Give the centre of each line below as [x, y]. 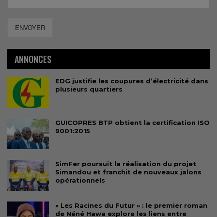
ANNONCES [33, 59]
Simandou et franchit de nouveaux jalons [128, 172]
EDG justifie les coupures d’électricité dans [132, 81]
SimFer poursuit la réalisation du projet [126, 164]
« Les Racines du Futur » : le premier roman [131, 205]
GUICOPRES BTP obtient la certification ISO [132, 122]
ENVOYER [30, 28]
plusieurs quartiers [89, 89]
